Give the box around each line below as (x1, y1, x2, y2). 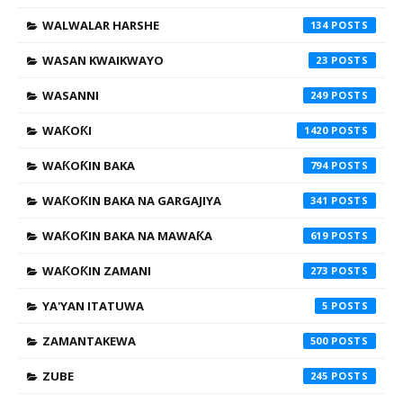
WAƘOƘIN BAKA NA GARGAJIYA (42, 193, 221, 209)
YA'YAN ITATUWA (42, 298, 144, 314)
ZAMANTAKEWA (42, 333, 136, 349)
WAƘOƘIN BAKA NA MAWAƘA (42, 228, 212, 244)
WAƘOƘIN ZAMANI (42, 263, 151, 279)
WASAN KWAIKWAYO (42, 52, 164, 68)
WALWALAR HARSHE (42, 17, 159, 33)
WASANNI (42, 87, 99, 103)
